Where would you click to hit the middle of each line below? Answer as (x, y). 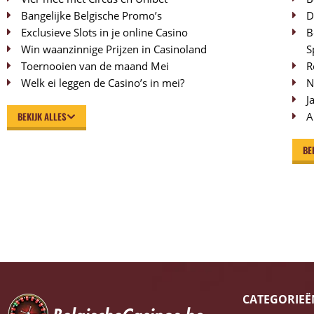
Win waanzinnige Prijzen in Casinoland (114, 49)
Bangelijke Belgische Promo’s (91, 15)
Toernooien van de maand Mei (95, 66)
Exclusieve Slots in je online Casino (104, 32)
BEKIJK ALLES (42, 116)
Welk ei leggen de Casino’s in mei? (103, 83)
